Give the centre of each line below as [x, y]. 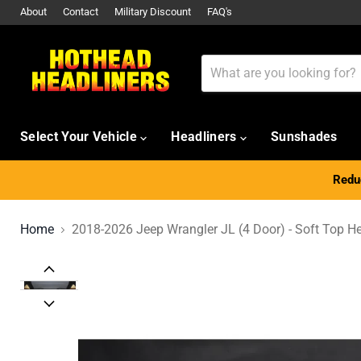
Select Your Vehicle [81, 137]
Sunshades [304, 137]
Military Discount [153, 12]
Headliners [205, 137]
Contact [81, 12]
